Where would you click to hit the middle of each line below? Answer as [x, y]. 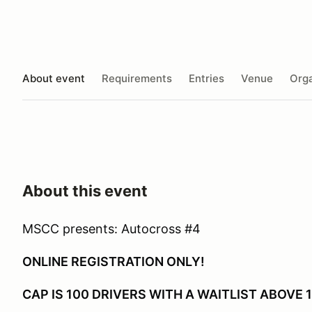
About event [54, 78]
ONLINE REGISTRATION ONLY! [115, 262]
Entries [206, 78]
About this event [85, 191]
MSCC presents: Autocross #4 [111, 229]
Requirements [137, 78]
